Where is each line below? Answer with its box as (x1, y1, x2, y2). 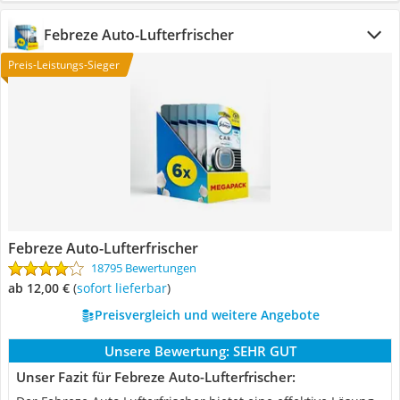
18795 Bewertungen (91, 260, 196, 276)
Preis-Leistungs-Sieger (8, 57, 120, 72)
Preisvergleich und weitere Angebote (94, 306, 320, 323)
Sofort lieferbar (83, 279, 167, 296)
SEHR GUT (232, 342, 296, 360)
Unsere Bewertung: (104, 342, 229, 360)
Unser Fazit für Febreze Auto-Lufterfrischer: (16, 368, 296, 386)
